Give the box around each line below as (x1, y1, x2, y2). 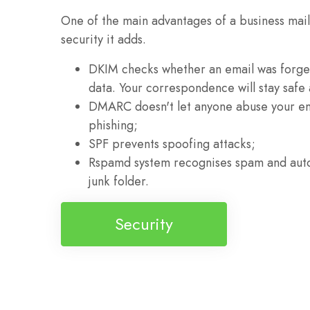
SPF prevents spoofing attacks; (89, 135, 255, 154)
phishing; (89, 116, 138, 135)
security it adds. (61, 30, 146, 49)
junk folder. (89, 172, 149, 191)
